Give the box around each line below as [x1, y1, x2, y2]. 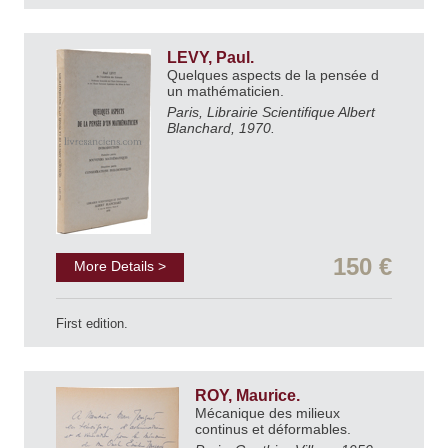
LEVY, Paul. [167, 49, 258, 67]
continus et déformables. [195, 420, 355, 437]
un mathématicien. [167, 83, 288, 100]
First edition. [56, 315, 128, 331]
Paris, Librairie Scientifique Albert [167, 103, 375, 120]
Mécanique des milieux [195, 404, 340, 421]
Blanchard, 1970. [167, 119, 275, 136]
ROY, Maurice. [195, 386, 304, 404]
